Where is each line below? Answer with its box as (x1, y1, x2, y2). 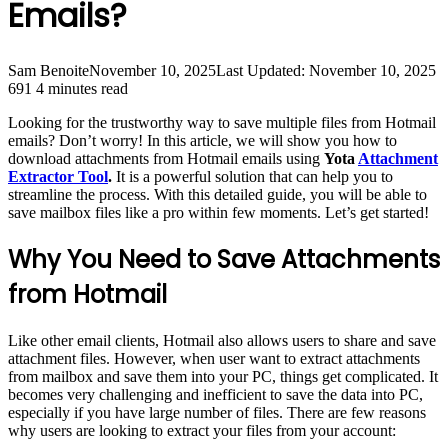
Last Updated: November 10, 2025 (216, 61, 436, 79)
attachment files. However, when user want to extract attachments (8, 349, 420, 367)
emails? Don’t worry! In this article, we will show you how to (8, 131, 397, 149)
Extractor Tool (8, 167, 108, 185)
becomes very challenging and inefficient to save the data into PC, (8, 385, 423, 403)
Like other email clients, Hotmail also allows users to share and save (8, 331, 436, 349)
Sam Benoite (8, 61, 89, 79)
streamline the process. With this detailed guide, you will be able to (8, 185, 427, 203)
